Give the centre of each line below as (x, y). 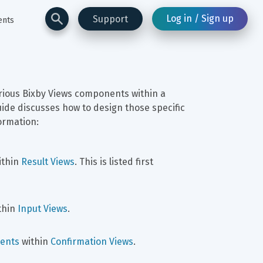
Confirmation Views (92, 242)
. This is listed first (115, 162)
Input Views (43, 209)
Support (110, 19)
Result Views (48, 162)
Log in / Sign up (200, 18)
